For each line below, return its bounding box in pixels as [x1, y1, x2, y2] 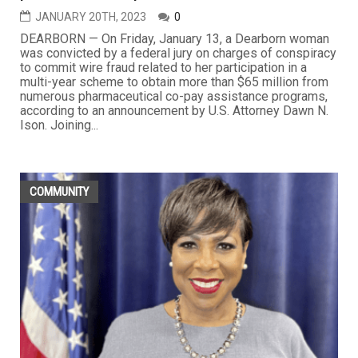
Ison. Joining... [20, 117, 98, 133]
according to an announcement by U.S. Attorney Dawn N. [20, 102, 328, 118]
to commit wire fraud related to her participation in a [20, 59, 307, 75]
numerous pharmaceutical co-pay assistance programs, [20, 88, 328, 104]
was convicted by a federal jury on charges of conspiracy [20, 45, 336, 61]
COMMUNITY [30, 184, 89, 199]
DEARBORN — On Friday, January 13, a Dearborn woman [20, 30, 329, 46]
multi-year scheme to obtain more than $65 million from [20, 74, 328, 89]
